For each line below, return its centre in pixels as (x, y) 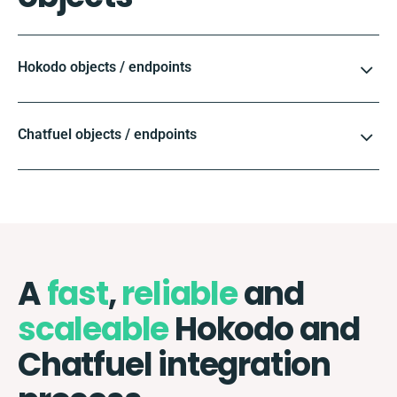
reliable (179, 293)
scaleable (93, 329)
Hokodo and (265, 329)
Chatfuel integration (174, 364)
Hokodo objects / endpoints (105, 66)
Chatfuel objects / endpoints (107, 134)
